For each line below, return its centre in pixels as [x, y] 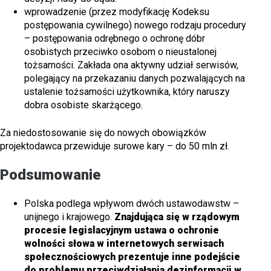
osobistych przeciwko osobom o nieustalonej [120, 51]
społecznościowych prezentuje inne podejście [132, 256]
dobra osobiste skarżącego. [83, 105]
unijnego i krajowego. [69, 217]
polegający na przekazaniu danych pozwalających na [135, 78]
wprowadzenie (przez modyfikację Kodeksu [117, 11]
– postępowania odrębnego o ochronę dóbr [115, 38]
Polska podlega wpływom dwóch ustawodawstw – [132, 203]
